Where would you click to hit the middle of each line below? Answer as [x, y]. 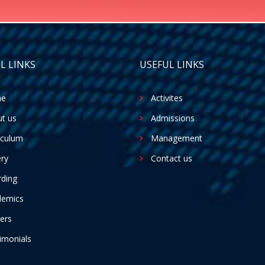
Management [177, 138]
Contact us [172, 158]
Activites [167, 98]
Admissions [173, 118]
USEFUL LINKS [172, 64]
